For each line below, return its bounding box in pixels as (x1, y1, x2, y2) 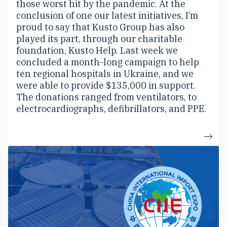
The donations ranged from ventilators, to (16, 91, 197, 103)
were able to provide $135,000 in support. (16, 79, 196, 91)
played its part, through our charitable (16, 32, 182, 45)
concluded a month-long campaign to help (16, 56, 199, 68)
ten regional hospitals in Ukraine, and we (16, 67, 194, 80)
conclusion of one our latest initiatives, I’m (16, 9, 198, 21)
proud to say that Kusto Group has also (16, 21, 184, 33)
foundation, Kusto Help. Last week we (16, 44, 178, 56)
